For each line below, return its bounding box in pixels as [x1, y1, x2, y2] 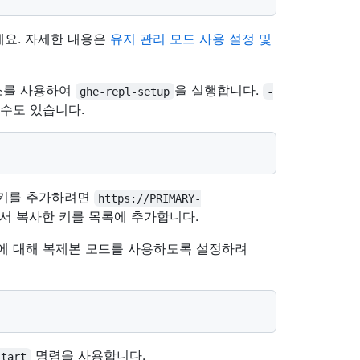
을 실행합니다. [174, 82, 263, 99]
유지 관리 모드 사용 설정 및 [110, 31, 272, 47]
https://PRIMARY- [98, 191, 202, 205]
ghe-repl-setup [80, 84, 170, 98]
